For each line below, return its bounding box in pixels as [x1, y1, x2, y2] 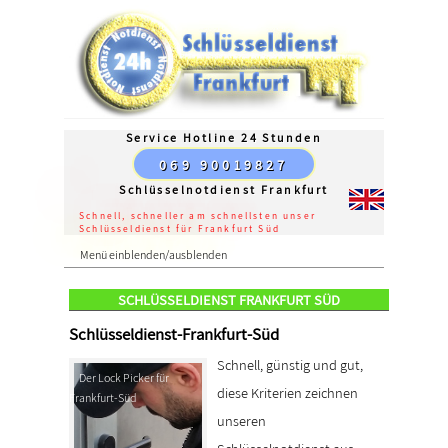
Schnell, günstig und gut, [217, 354, 363, 374]
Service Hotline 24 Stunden [125, 129, 323, 145]
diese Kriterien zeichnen [217, 382, 358, 402]
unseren [217, 410, 266, 430]
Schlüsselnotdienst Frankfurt [119, 181, 329, 197]
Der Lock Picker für [79, 369, 169, 385]
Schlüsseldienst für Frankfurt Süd [79, 221, 280, 235]
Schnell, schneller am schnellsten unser [79, 208, 317, 222]
